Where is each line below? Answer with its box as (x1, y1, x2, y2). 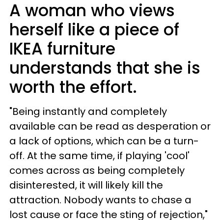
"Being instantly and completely (9, 105, 167, 118)
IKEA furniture (9, 37, 115, 60)
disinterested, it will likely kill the (9, 178, 163, 192)
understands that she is (9, 56, 200, 80)
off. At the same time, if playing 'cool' (9, 149, 190, 163)
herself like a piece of (9, 18, 179, 41)
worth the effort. (9, 76, 137, 99)
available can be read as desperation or (9, 119, 211, 133)
